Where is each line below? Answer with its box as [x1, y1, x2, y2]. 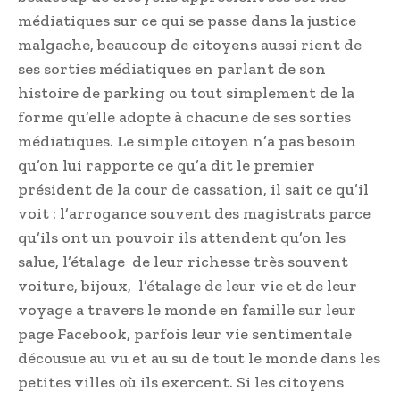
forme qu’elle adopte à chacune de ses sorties [18, 106, 351, 127]
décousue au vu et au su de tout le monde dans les [18, 347, 380, 368]
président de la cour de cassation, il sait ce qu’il [18, 179, 369, 199]
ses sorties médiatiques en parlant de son [18, 58, 326, 79]
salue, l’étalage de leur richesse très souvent [18, 251, 348, 271]
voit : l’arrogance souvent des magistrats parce [18, 203, 371, 223]
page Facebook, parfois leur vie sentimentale [18, 323, 352, 344]
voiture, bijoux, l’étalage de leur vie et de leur [18, 275, 357, 296]
